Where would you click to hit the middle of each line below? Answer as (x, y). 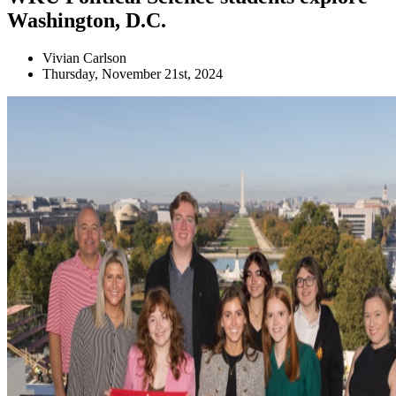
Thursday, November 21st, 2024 (133, 73)
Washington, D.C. (87, 20)
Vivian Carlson (84, 57)
